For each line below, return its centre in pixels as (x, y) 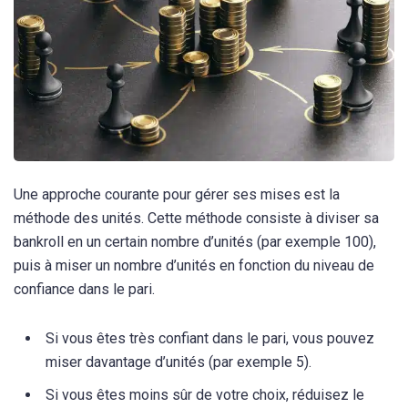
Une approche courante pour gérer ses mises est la (177, 194)
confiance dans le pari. (84, 289)
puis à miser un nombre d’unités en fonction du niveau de (194, 265)
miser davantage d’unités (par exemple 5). (178, 362)
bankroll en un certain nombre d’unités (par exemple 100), (195, 241)
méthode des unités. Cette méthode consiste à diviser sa (196, 218)
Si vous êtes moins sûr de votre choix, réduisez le (205, 395)
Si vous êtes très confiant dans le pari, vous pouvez (210, 339)
